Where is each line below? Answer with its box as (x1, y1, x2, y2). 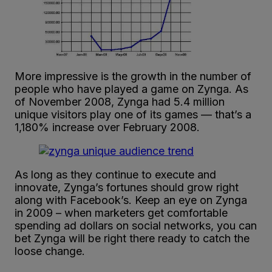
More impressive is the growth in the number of (15, 70, 251, 83)
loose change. (15, 245, 85, 258)
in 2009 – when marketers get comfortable (15, 206, 228, 220)
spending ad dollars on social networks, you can (15, 219, 257, 233)
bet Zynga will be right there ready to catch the (15, 232, 250, 245)
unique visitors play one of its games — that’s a (15, 108, 251, 121)
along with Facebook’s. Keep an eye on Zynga (15, 194, 247, 207)
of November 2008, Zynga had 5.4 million (15, 95, 225, 109)
